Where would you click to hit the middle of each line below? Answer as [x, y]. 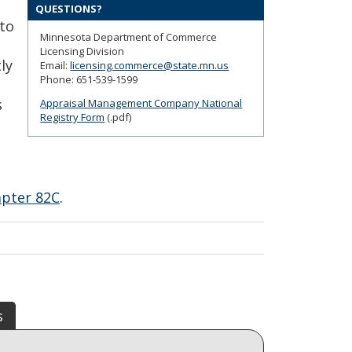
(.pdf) [118, 117]
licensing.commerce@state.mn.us [150, 66]
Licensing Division [82, 51]
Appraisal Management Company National [141, 103]
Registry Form [73, 117]
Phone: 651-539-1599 [89, 80]
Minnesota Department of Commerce [129, 37]
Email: [55, 66]
